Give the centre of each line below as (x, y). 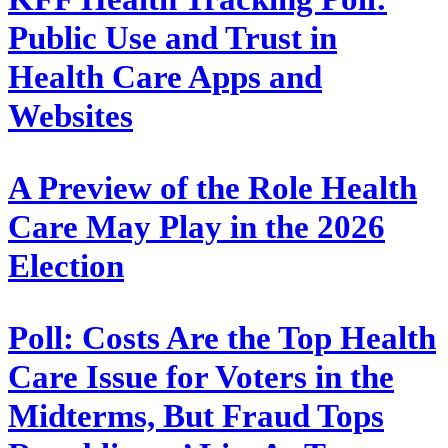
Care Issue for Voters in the (201, 376)
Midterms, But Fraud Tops (196, 415)
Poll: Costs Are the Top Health (222, 337)
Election (66, 266)
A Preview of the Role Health (212, 188)
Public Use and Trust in (172, 38)
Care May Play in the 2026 (196, 227)
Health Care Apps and (165, 77)
